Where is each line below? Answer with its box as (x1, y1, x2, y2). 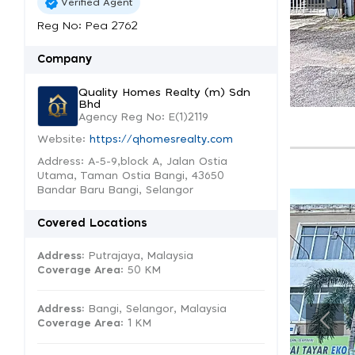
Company (37, 54, 92, 65)
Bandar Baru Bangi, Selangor (37, 185, 193, 196)
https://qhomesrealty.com (90, 135, 233, 145)
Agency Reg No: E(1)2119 (78, 113, 208, 123)
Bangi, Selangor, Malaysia (85, 304, 227, 315)
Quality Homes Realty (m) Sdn (78, 87, 250, 98)
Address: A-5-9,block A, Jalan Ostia (37, 157, 227, 167)
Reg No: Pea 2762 (37, 21, 138, 32)
